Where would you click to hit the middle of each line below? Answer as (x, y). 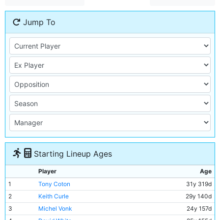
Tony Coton (54, 184)
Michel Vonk (55, 208)
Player (47, 171)
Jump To (38, 22)
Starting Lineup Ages (72, 154)
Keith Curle (54, 196)
